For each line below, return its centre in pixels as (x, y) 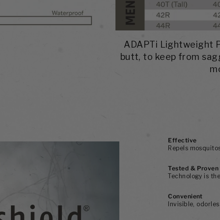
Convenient (185, 196)
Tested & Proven (193, 168)
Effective (182, 140)
